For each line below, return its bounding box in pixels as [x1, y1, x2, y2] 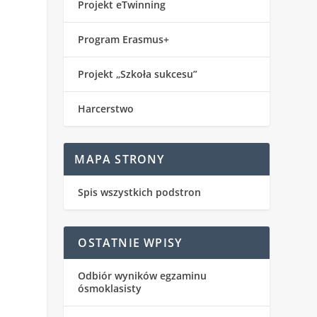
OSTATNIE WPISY [78, 235, 183, 251]
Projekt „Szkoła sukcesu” [78, 67, 198, 81]
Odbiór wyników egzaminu [78, 269, 207, 283]
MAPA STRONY [74, 151, 165, 168]
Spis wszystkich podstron [78, 185, 202, 200]
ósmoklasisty [78, 282, 142, 296]
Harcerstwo [78, 102, 134, 116]
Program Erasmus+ [78, 33, 170, 47]
